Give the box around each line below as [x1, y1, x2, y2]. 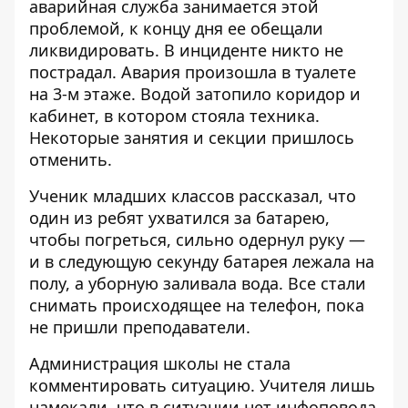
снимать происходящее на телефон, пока [29, 294, 364, 316]
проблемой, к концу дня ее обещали [29, 17, 323, 39]
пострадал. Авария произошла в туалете [29, 61, 356, 83]
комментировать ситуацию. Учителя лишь [29, 374, 375, 396]
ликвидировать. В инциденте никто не [29, 39, 343, 61]
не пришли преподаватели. [29, 316, 250, 338]
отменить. [29, 148, 112, 170]
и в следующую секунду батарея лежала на [29, 250, 374, 272]
